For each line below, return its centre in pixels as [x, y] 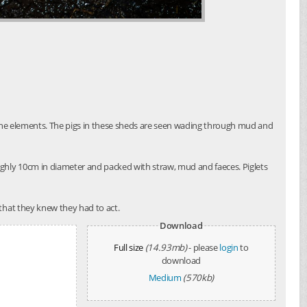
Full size [128, 247]
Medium [165, 278]
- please [204, 247]
